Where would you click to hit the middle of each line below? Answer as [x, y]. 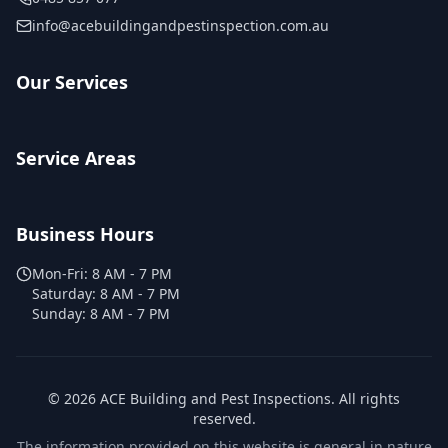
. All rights [365, 398]
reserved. [224, 418]
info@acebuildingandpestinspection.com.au [180, 25]
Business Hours [85, 234]
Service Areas [76, 158]
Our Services [72, 82]
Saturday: [66, 293]
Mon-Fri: [62, 273]
